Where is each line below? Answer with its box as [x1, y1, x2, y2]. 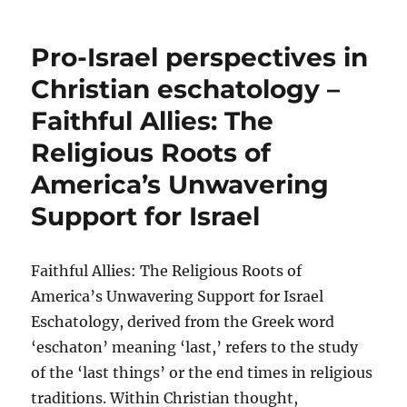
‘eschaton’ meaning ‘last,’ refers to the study [31, 338, 359, 356]
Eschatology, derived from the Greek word [31, 313, 335, 331]
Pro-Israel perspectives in [31, 42, 369, 73]
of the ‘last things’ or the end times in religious [31, 363, 373, 382]
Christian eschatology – [31, 74, 341, 104]
